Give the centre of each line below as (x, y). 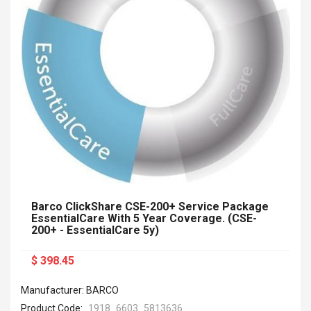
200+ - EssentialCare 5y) (95, 230)
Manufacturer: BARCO (70, 291)
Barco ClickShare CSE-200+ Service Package (150, 207)
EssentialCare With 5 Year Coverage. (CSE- (144, 219)
